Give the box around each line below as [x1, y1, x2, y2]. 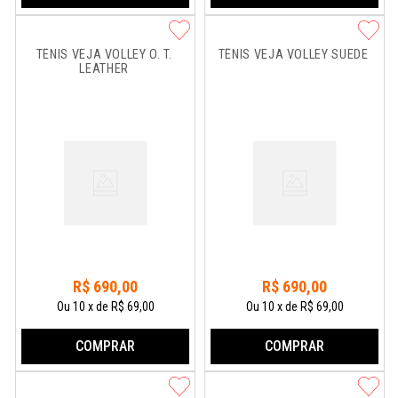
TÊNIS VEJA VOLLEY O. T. [36, 47, 176, 62]
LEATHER [79, 61, 129, 76]
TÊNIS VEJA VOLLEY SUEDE [218, 47, 369, 62]
